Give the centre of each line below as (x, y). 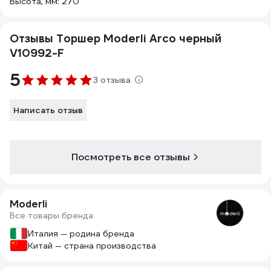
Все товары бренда (51, 215)
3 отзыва (112, 80)
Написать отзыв (48, 110)
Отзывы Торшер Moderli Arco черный (116, 38)
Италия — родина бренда (81, 233)
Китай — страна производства (92, 246)
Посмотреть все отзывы (131, 157)
